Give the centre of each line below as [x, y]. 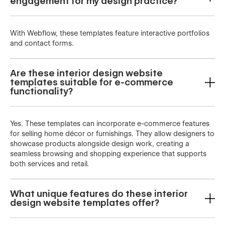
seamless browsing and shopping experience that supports [108, 154]
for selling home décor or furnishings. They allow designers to [112, 134]
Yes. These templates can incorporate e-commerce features [110, 124]
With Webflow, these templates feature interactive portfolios [110, 33]
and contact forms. [42, 43]
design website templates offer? [85, 203]
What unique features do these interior [99, 194]
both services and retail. [49, 164]
